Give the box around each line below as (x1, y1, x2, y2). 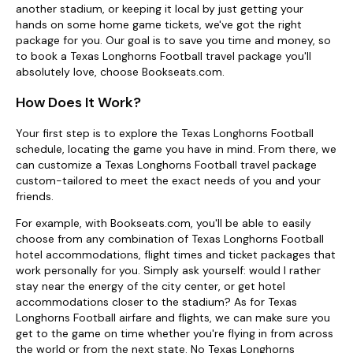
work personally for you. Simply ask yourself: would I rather (16, 262, 321, 277)
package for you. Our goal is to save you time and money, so (16, 33, 331, 47)
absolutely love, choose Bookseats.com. (16, 65, 225, 79)
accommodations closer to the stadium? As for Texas (16, 294, 297, 309)
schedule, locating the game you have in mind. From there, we (16, 141, 336, 156)
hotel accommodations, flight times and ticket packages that (16, 247, 336, 262)
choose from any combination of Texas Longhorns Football (16, 231, 324, 246)
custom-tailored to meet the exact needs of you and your (16, 173, 321, 188)
